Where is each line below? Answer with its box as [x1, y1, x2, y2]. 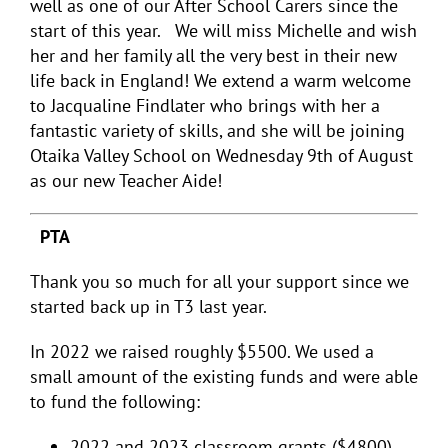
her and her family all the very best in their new [30, 44, 397, 68]
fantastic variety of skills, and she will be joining [30, 119, 405, 143]
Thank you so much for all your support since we [30, 270, 409, 294]
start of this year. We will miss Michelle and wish [30, 19, 417, 43]
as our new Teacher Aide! [30, 169, 232, 193]
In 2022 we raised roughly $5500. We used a [30, 340, 374, 364]
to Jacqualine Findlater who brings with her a [30, 94, 380, 118]
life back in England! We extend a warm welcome [30, 69, 411, 93]
